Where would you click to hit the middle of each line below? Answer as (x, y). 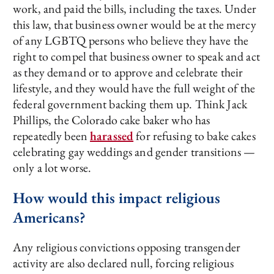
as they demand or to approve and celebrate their (128, 72)
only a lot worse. (52, 168)
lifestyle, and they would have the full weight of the (134, 88)
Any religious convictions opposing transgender (127, 247)
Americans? (49, 217)
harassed (112, 136)
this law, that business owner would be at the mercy (135, 24)
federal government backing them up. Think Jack (130, 104)
